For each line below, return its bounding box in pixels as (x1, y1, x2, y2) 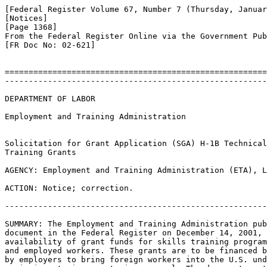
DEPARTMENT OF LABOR (5, 94, 95, 103)
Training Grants (5, 148, 76, 157)
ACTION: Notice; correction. (5, 184, 133, 193)
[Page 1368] (5, 23, 57, 32)
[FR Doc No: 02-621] (5, 41, 95, 49)
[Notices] (5, 14, 48, 23)
